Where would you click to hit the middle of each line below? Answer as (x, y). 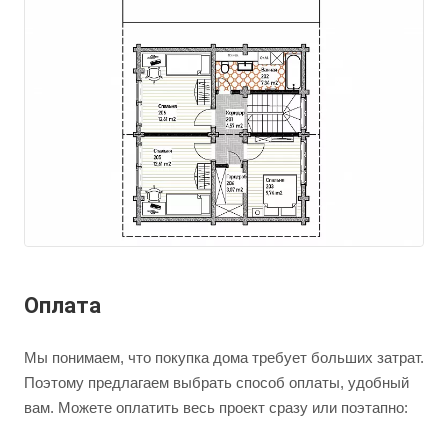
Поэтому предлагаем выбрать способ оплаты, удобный (216, 382)
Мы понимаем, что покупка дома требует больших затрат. (224, 357)
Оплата (62, 305)
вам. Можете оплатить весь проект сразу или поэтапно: (216, 407)
